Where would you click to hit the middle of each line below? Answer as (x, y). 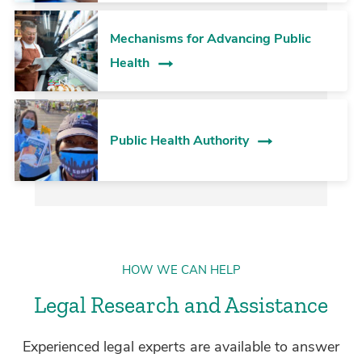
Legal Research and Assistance (181, 305)
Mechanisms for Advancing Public (210, 38)
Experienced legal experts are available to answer (181, 347)
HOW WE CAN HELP (181, 270)
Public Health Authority (179, 140)
